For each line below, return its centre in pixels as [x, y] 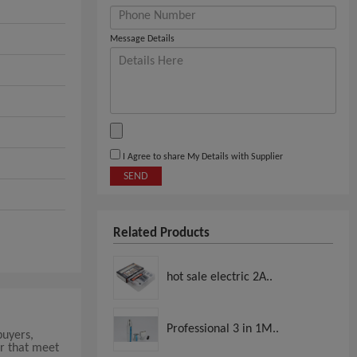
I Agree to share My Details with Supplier [202, 157]
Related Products [161, 233]
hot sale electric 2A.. [220, 277]
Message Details [142, 39]
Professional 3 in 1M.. [223, 329]
